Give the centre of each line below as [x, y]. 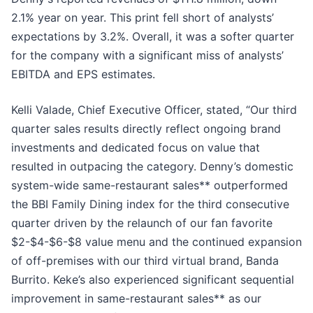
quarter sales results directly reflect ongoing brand [146, 129]
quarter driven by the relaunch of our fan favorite [142, 223]
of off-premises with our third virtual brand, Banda [145, 261]
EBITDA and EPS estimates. [83, 74]
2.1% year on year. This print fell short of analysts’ [143, 18]
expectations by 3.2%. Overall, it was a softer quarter [153, 37]
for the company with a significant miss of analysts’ [147, 56]
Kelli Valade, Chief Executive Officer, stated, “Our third [154, 110]
